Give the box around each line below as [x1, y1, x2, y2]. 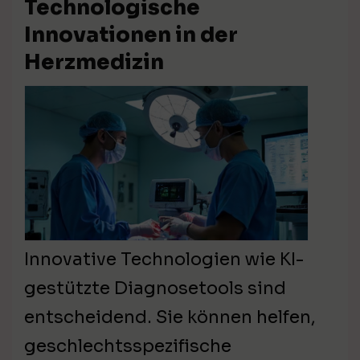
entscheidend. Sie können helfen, [24, 306, 316, 329]
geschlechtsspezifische [24, 335, 231, 358]
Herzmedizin [24, 49, 164, 76]
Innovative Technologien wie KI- [24, 248, 304, 271]
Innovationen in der [24, 22, 238, 49]
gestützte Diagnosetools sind [24, 277, 286, 300]
